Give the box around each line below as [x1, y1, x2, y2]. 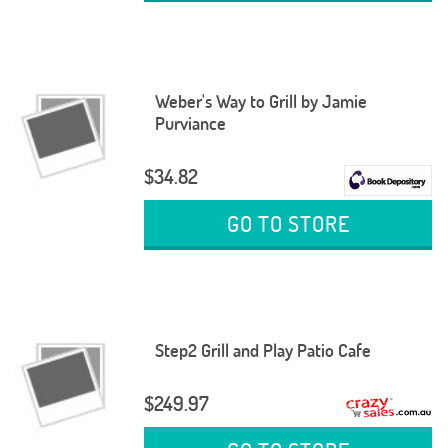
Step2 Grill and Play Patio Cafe [154, 339, 371, 363]
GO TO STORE [226, 210, 350, 239]
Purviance [154, 112, 226, 136]
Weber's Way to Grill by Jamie [154, 90, 367, 114]
